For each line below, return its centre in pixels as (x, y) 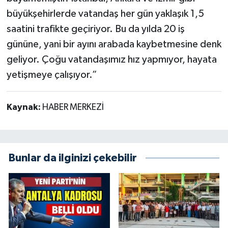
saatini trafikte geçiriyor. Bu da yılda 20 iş (95, 29)
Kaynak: (24, 108)
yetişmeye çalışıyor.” (52, 75)
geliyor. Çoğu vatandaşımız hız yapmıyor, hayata (111, 60)
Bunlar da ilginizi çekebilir (73, 158)
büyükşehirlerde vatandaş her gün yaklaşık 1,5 (105, 14)
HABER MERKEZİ (73, 108)
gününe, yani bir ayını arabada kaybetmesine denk (114, 45)
